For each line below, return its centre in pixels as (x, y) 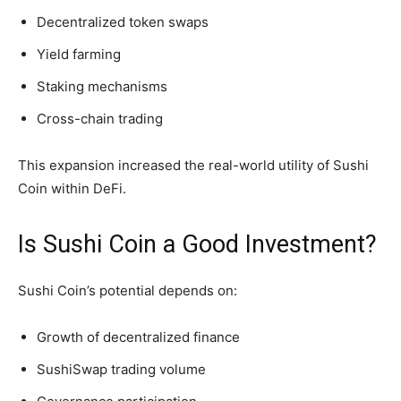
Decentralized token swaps (123, 22)
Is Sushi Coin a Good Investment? (197, 245)
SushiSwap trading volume (121, 370)
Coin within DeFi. (72, 189)
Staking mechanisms (102, 87)
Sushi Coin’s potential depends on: (128, 291)
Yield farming (79, 55)
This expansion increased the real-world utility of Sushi (193, 166)
